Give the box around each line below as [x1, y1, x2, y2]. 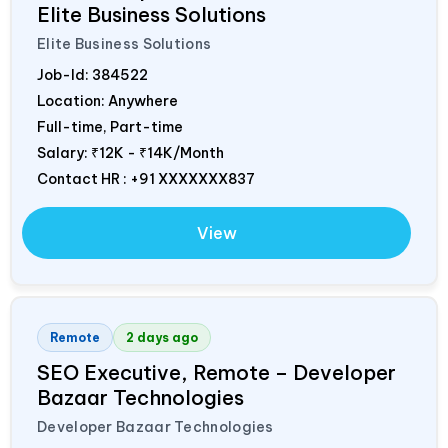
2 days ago [126, 329, 198, 345]
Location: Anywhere [37, 91, 178, 110]
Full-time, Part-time [37, 117, 183, 136]
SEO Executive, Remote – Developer [37, 359, 396, 385]
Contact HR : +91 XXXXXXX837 [37, 169, 255, 188]
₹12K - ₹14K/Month [91, 143, 224, 162]
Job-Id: [37, 65, 92, 84]
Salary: [37, 143, 91, 162]
